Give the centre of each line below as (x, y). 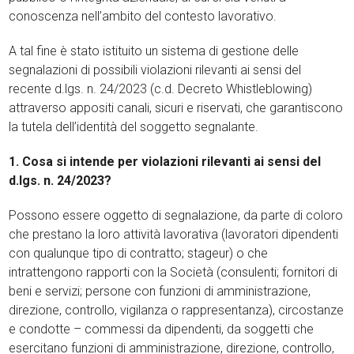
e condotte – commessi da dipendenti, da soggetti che (162, 329)
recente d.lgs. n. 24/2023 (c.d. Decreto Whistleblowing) (161, 89)
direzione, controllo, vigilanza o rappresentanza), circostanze (177, 310)
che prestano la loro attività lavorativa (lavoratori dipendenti (174, 234)
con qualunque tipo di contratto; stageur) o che (139, 253)
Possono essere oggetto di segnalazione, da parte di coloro (176, 215)
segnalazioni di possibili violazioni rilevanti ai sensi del (155, 70)
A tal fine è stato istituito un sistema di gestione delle (154, 51)
